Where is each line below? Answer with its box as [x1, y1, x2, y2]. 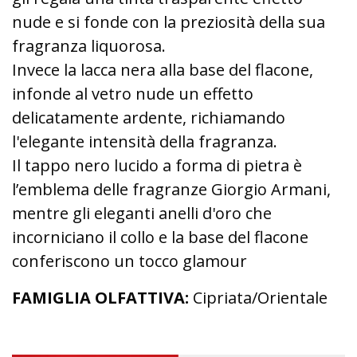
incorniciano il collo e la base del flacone [12, 226, 308, 248]
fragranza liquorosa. [12, 35, 166, 57]
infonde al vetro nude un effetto [12, 83, 253, 104]
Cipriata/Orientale [189, 287, 328, 308]
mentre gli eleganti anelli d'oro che [12, 202, 272, 224]
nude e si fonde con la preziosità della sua [12, 11, 325, 33]
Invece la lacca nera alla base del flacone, [12, 59, 313, 80]
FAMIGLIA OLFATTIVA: [12, 287, 189, 308]
